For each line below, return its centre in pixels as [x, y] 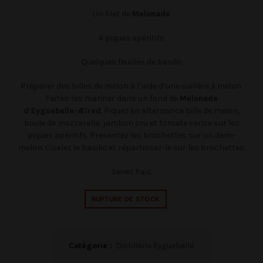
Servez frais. [131, 172]
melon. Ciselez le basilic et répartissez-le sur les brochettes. [131, 148]
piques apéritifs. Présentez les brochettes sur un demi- [131, 136]
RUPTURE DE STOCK [126, 199]
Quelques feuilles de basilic [131, 62]
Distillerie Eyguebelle [154, 246]
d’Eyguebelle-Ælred [62, 111]
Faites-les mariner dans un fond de [112, 99]
